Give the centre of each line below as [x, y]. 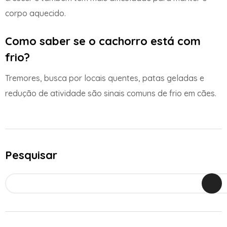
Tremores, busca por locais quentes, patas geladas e [105, 78]
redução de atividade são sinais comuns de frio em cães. [111, 93]
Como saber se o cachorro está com [103, 41]
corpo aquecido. [35, 13]
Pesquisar [31, 155]
